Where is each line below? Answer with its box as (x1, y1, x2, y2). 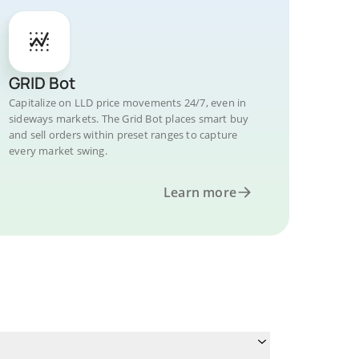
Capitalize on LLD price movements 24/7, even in (9, 95, 247, 110)
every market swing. (9, 143, 107, 158)
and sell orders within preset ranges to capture (9, 127, 238, 142)
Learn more (163, 184, 236, 201)
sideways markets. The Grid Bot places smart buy (9, 111, 249, 126)
